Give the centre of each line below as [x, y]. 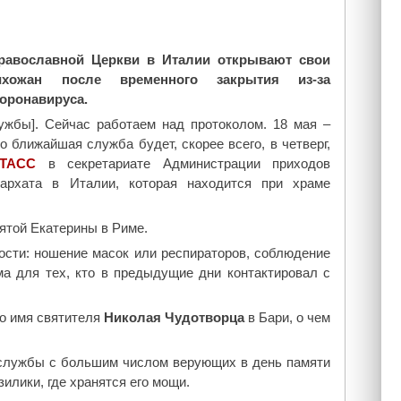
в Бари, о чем [287, 317]
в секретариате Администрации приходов [183, 163]
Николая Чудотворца [174, 317]
